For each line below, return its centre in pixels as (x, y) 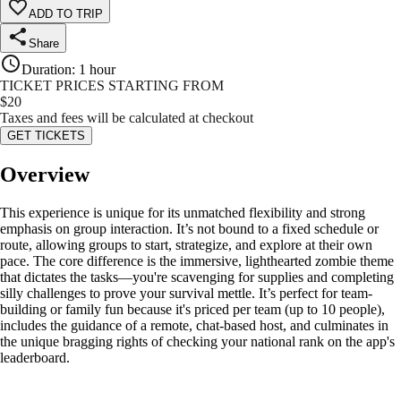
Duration (47, 70)
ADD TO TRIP (66, 14)
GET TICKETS (46, 136)
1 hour (97, 70)
